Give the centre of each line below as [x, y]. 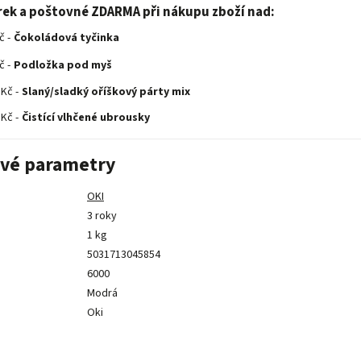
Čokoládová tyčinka [66, 38]
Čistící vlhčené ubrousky [86, 118]
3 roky [102, 216]
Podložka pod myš [63, 66]
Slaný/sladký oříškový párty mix [106, 91]
